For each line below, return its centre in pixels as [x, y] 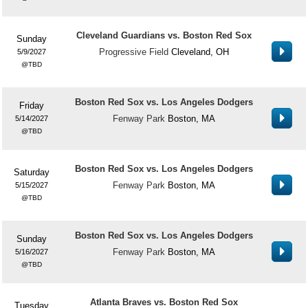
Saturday [31, 172]
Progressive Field [133, 52]
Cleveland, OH [200, 52]
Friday [31, 106]
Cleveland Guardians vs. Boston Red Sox [164, 35]
